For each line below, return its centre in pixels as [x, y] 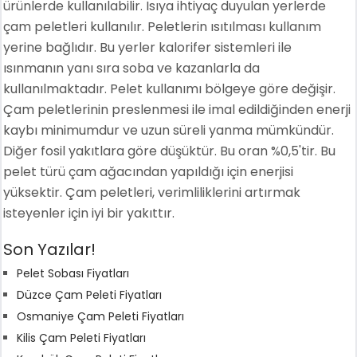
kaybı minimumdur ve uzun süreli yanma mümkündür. [169, 130]
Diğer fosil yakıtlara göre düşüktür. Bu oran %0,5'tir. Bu [170, 151]
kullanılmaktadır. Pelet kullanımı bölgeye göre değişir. [170, 88]
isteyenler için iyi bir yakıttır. [89, 213]
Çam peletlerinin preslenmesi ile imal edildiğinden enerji [177, 109]
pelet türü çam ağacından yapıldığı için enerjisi [149, 171]
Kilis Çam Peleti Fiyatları [82, 337]
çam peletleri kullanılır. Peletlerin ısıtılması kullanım [163, 26]
